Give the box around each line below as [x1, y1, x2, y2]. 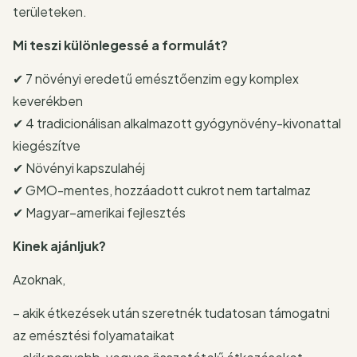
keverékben [13, 92, 83, 109]
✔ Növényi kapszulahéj [13, 159, 145, 176]
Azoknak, [13, 270, 65, 288]
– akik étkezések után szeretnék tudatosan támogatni [13, 304, 330, 321]
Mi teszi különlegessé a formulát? [13, 36, 228, 53]
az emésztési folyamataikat [13, 326, 175, 343]
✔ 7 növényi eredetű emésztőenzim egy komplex [13, 69, 299, 87]
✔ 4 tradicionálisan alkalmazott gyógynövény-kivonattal [13, 114, 341, 131]
